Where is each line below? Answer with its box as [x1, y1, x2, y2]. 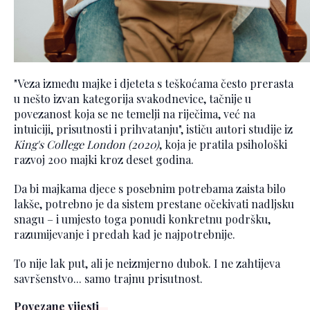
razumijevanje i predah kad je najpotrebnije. [14, 226, 235, 241]
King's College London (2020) [14, 136, 159, 152]
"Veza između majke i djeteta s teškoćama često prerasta [14, 75, 293, 91]
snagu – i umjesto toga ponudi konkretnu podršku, [14, 211, 271, 226]
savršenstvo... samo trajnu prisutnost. [14, 271, 203, 286]
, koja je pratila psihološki [159, 136, 287, 152]
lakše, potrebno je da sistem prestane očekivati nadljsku [14, 196, 294, 211]
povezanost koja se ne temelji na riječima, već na [14, 106, 255, 121]
